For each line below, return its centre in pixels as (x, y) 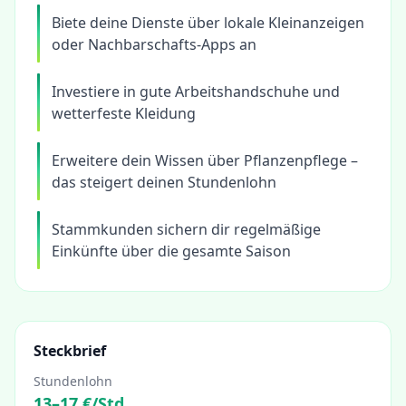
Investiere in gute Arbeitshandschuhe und (196, 92)
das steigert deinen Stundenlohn (164, 182)
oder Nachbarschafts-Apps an (154, 44)
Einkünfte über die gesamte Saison (171, 251)
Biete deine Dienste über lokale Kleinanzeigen (208, 23)
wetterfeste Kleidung (124, 113)
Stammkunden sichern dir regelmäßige (186, 229)
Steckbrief (70, 351)
